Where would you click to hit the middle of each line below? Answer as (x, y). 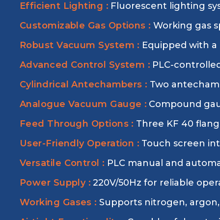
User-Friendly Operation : (80, 143)
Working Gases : (58, 202)
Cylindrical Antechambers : (84, 84)
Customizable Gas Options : (85, 26)
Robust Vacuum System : (80, 45)
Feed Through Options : (77, 124)
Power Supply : (55, 183)
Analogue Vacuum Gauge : (83, 104)
